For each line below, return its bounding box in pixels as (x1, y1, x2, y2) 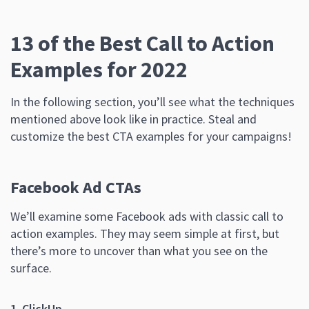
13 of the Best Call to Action (10, 29, 275, 57)
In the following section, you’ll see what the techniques (10, 93, 295, 110)
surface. (10, 259, 52, 276)
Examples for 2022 (10, 55, 188, 83)
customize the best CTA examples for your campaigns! (10, 128, 292, 144)
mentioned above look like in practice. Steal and (10, 110, 257, 127)
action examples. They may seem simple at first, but (10, 225, 279, 241)
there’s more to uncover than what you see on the (10, 242, 268, 259)
